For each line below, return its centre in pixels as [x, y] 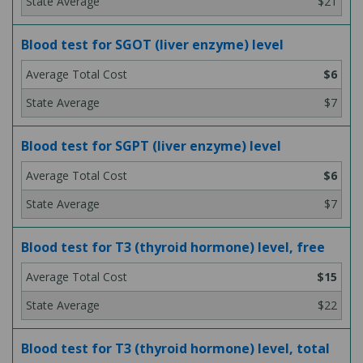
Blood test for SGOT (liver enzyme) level [152, 45]
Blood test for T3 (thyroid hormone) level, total [175, 348]
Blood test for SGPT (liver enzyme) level [151, 146]
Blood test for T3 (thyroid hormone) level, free [173, 247]
